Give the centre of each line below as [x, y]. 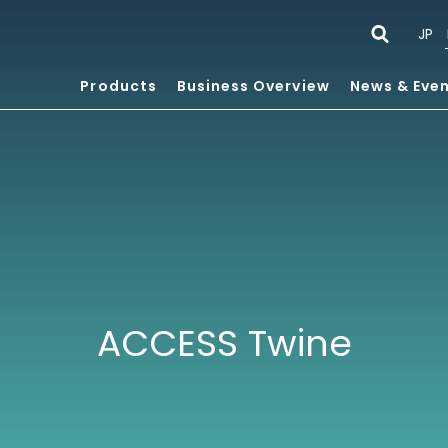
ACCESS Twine [224, 343]
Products [118, 86]
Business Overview [253, 86]
